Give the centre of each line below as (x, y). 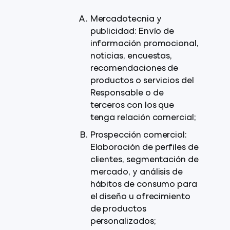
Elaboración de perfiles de (144, 148)
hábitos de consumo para (143, 185)
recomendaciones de (134, 69)
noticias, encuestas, (131, 56)
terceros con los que (132, 106)
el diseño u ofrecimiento (140, 197)
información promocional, (144, 44)
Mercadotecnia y (126, 20)
